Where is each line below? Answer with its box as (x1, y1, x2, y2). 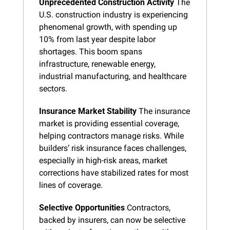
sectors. (39, 83, 67, 93)
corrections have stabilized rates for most (39, 167, 188, 178)
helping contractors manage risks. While (39, 130, 184, 141)
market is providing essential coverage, (39, 118, 179, 128)
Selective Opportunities (39, 202, 125, 213)
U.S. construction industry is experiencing (39, 9, 188, 20)
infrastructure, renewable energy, (39, 59, 156, 69)
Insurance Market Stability (39, 106, 137, 116)
